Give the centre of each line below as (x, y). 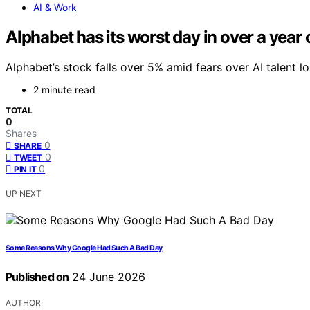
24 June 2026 (107, 277)
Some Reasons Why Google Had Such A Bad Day (84, 248)
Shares (21, 134)
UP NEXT (24, 194)
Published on (37, 277)
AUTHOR (23, 303)
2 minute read (64, 90)
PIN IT (25, 170)
